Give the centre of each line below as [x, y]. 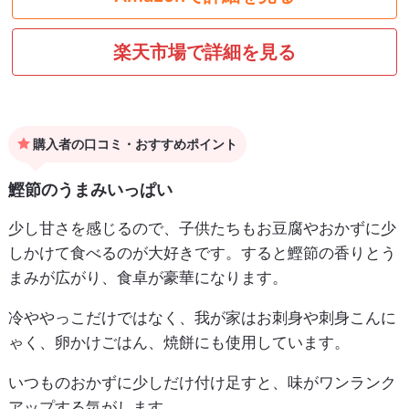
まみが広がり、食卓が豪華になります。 [147, 278]
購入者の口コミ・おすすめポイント [133, 144]
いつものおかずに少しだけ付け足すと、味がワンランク [202, 383]
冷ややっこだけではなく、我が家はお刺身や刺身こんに [202, 318]
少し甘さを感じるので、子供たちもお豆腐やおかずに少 [202, 229]
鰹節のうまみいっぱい [90, 190]
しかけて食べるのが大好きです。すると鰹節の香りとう [202, 253]
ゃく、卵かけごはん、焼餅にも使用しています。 [178, 343]
